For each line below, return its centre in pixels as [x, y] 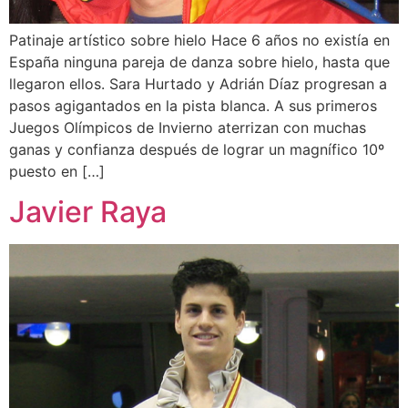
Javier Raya [88, 212]
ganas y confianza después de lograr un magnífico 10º [197, 149]
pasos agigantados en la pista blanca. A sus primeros [193, 105]
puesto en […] [57, 171]
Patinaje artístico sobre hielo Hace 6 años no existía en [199, 40]
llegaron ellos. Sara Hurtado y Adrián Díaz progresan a [198, 83]
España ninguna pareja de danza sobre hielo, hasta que [199, 61]
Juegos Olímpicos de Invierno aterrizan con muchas [188, 127]
